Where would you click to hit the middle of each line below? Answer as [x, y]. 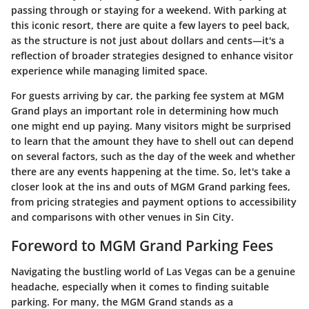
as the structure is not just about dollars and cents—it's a [148, 40]
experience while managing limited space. [109, 70]
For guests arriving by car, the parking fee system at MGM [148, 95]
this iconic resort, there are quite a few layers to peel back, [150, 25]
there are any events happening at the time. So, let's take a [151, 171]
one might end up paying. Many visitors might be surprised [151, 126]
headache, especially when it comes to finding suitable [140, 287]
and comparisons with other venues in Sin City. [122, 217]
